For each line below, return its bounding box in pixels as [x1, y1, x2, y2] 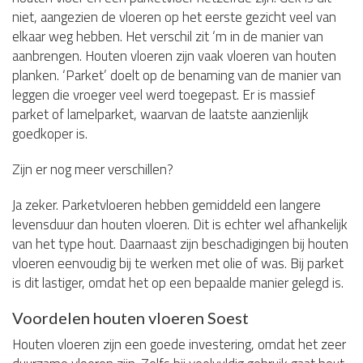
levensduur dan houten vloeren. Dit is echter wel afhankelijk [12, 214, 348, 235]
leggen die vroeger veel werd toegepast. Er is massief [12, 84, 315, 105]
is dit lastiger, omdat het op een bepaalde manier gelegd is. [12, 272, 344, 293]
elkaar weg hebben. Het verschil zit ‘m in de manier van [12, 26, 323, 47]
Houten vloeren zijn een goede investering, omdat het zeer [12, 334, 346, 355]
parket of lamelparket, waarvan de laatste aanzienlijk [12, 104, 309, 125]
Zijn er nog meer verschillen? [12, 159, 173, 180]
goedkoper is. [12, 123, 88, 144]
